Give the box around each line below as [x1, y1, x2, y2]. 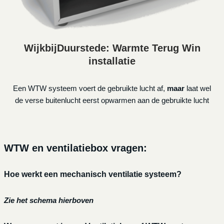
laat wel [184, 84, 211, 93]
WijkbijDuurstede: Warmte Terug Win [23, 42, 200, 54]
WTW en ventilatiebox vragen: [3, 142, 147, 154]
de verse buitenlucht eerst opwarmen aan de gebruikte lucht [15, 96, 209, 105]
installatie [88, 55, 135, 67]
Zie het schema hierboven [3, 196, 93, 205]
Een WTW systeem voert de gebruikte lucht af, [13, 84, 167, 93]
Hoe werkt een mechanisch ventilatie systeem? [3, 170, 181, 179]
